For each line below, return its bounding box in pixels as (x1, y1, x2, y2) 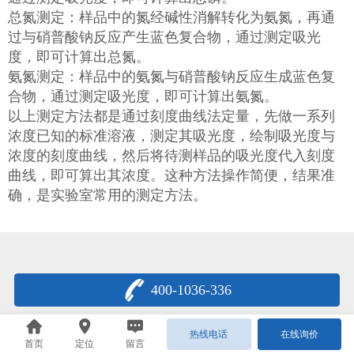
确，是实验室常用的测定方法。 (8, 187, 215, 203)
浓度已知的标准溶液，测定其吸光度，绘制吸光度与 (8, 128, 335, 144)
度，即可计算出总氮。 (8, 49, 158, 65)
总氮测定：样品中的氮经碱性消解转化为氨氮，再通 (8, 9, 335, 25)
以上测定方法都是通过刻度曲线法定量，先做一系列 (8, 108, 335, 124)
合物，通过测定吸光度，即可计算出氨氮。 (8, 88, 286, 104)
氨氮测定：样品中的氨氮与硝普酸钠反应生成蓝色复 (8, 69, 335, 85)
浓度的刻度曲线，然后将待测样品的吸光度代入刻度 (8, 148, 335, 164)
